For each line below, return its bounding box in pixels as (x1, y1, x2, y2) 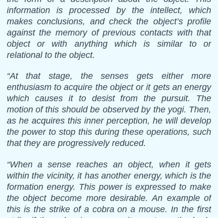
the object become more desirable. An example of (6, 193, 212, 203)
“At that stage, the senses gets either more (6, 71, 212, 81)
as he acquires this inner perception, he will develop (6, 116, 212, 126)
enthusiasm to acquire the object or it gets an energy (6, 82, 212, 92)
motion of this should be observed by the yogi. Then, (6, 105, 212, 115)
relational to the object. (6, 50, 95, 60)
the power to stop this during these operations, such (6, 127, 212, 137)
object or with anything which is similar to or (6, 38, 212, 49)
